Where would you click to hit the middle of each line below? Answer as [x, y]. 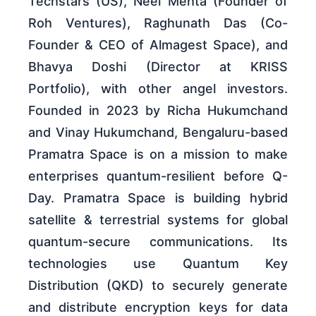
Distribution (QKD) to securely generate [158, 285]
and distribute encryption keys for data [158, 307]
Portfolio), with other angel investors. [158, 89]
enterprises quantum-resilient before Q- [158, 176]
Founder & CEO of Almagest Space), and [158, 45]
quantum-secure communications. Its [158, 242]
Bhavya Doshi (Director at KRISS [158, 67]
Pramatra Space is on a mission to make [158, 154]
